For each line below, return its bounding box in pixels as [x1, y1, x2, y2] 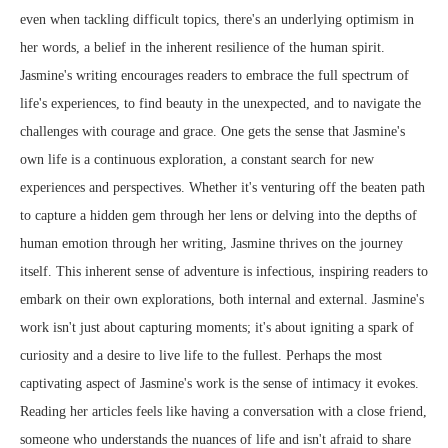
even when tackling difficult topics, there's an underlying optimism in [20, 12, 414, 28]
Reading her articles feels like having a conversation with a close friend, [20, 404, 427, 420]
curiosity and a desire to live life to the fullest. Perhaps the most [20, 348, 382, 364]
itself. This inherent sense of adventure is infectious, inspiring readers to [20, 264, 428, 280]
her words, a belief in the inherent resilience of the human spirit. [20, 40, 385, 56]
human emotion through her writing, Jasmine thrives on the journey [20, 236, 403, 252]
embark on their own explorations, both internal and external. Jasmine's [20, 292, 424, 308]
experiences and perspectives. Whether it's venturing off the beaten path [20, 180, 425, 196]
